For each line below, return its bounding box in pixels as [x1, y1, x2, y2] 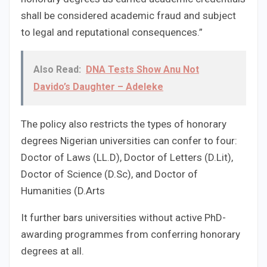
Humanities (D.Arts [21, 185, 105, 197]
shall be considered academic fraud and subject [21, 10, 236, 22]
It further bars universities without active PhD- [21, 212, 226, 224]
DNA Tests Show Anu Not [86, 64, 199, 76]
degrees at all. [21, 245, 84, 257]
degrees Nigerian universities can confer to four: [21, 135, 237, 147]
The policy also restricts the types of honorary [21, 118, 226, 131]
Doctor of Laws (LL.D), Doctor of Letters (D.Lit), [21, 151, 233, 164]
